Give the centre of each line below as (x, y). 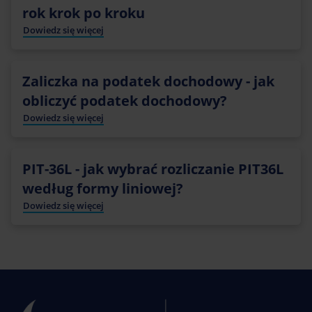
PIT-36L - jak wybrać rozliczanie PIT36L (153, 169)
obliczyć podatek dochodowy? (125, 100)
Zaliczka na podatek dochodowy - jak (148, 81)
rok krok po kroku (84, 13)
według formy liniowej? (103, 188)
